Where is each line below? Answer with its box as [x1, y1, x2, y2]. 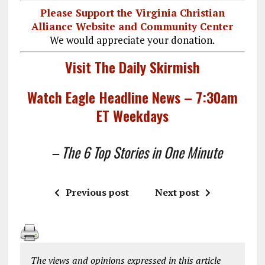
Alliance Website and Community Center [31, 19, 234, 33]
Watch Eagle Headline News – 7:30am [27, 86, 238, 108]
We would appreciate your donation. [50, 33, 215, 47]
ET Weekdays [96, 104, 169, 126]
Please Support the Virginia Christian [40, 5, 225, 20]
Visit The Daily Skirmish [64, 56, 200, 77]
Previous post [65, 185, 129, 199]
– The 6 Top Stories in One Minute [42, 141, 223, 163]
